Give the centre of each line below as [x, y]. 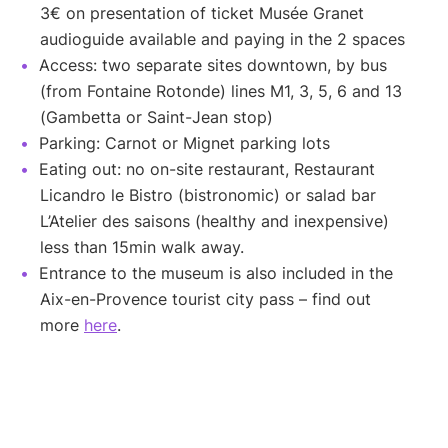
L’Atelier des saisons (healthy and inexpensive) [214, 221]
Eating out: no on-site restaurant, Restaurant [207, 169]
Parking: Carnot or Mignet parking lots [184, 143]
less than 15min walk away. [142, 247]
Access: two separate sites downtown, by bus [213, 65]
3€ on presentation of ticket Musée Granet [202, 13]
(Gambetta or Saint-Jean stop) [156, 117]
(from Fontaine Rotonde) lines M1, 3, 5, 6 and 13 [221, 91]
